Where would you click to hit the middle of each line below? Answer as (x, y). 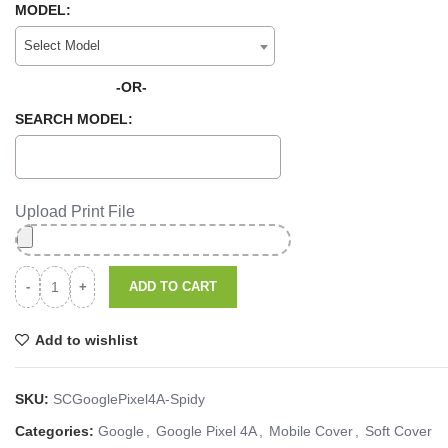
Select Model (62, 45)
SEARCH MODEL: (74, 119)
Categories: (54, 431)
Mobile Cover (311, 431)
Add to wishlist (87, 340)
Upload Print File (75, 211)
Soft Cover (398, 431)
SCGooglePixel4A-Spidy (129, 399)
